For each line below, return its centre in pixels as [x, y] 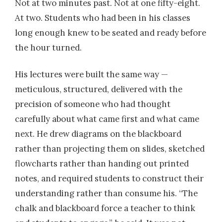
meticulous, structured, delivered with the [99, 89]
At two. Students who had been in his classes [103, 18]
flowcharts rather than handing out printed [102, 163]
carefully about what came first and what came [107, 119]
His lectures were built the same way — [91, 74]
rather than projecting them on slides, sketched [110, 148]
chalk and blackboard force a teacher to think [105, 208]
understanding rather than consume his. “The [106, 193]
